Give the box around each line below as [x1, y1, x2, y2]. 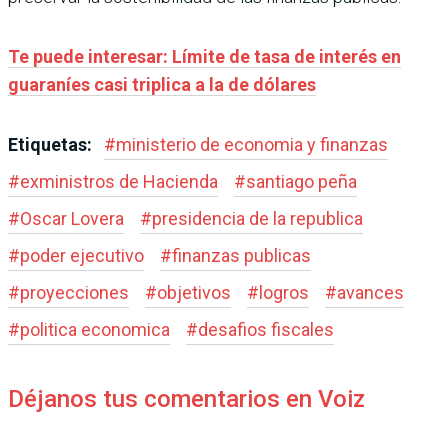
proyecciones [20, 282, 129, 304]
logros [259, 282, 309, 304]
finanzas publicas [172, 245, 311, 267]
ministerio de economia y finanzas [116, 134, 388, 156]
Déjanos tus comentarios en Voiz [8, 385, 365, 414]
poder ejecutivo [20, 245, 144, 267]
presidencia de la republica [152, 208, 363, 230]
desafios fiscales [198, 319, 334, 341]
